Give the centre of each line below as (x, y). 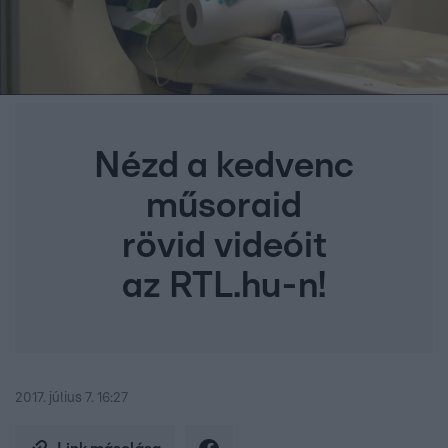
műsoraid (224, 206)
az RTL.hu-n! (224, 286)
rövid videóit (224, 246)
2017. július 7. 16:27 (71, 398)
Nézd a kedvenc (224, 166)
